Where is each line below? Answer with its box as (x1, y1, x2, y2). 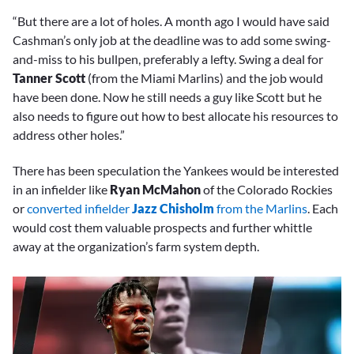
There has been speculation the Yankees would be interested (13, 162, 339, 178)
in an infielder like (13, 181, 110, 197)
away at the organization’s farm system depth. (13, 238, 259, 254)
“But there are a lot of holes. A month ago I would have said (13, 13, 330, 29)
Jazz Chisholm (132, 200, 214, 216)
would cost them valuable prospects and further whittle (13, 219, 312, 235)
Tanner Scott (13, 70, 88, 86)
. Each (307, 200, 338, 216)
